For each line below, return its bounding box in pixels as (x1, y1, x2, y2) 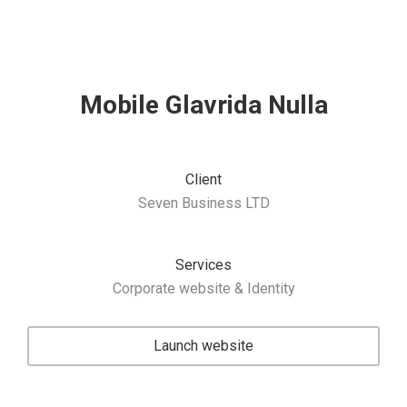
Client (185, 171, 222, 188)
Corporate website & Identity (112, 280, 295, 297)
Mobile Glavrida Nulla (79, 90, 328, 120)
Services (175, 256, 232, 273)
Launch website (154, 337, 253, 354)
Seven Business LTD (137, 194, 270, 212)
